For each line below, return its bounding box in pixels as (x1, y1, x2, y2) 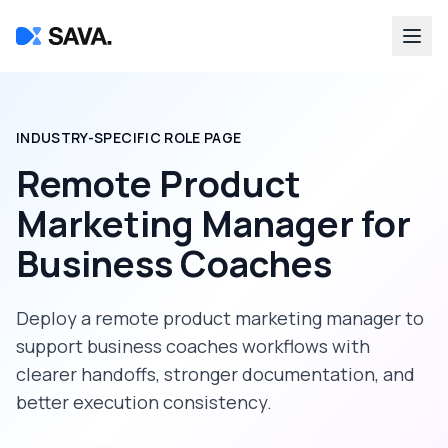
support (16, 334, 87, 358)
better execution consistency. (16, 390, 272, 414)
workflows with (238, 334, 370, 358)
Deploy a (16, 306, 95, 330)
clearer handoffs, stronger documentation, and (16, 362, 415, 386)
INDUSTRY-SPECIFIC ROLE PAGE (16, 128, 242, 147)
